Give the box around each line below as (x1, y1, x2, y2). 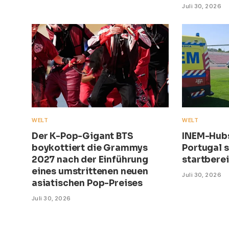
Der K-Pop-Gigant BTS (32, 131, 133, 142)
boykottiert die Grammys (32, 143, 148, 154)
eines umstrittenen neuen (32, 166, 148, 177)
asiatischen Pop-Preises (32, 178, 143, 189)
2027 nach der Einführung (32, 154, 148, 166)
